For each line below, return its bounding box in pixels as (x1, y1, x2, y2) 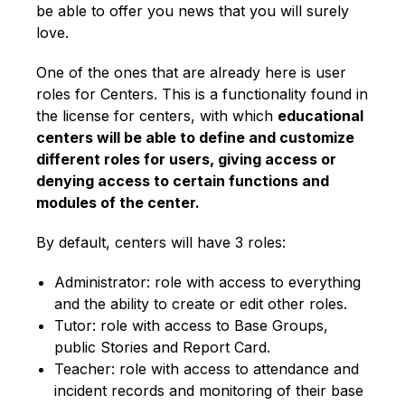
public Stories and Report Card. (54, 338, 270, 357)
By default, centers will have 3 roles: (36, 233, 286, 252)
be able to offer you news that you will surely (36, 2, 349, 21)
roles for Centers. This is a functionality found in (36, 85, 368, 104)
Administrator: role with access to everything (54, 273, 361, 292)
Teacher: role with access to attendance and (54, 360, 359, 379)
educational (278, 107, 363, 126)
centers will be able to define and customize (36, 128, 354, 147)
